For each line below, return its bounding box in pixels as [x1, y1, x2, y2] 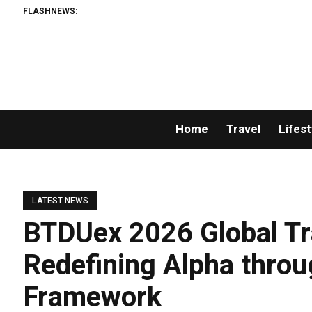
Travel [226, 120, 260, 139]
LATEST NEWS [32, 194, 89, 207]
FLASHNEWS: [23, 4, 78, 17]
